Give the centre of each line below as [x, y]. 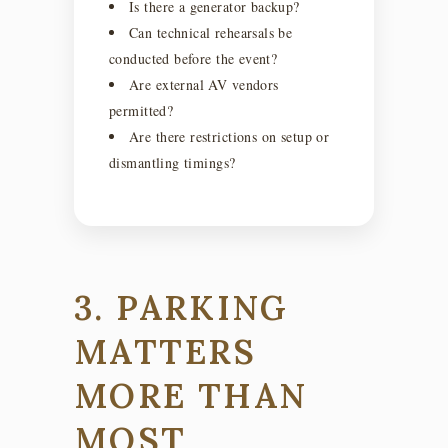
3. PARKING [181, 307]
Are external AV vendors [204, 84]
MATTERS [165, 351]
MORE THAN [191, 395]
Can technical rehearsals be [211, 32]
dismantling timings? [172, 162]
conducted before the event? [193, 58]
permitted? [141, 110]
